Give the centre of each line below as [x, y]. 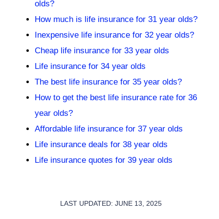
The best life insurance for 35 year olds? [108, 82]
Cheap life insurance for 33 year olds [102, 51]
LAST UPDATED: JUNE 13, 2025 [111, 203]
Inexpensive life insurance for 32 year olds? [114, 35]
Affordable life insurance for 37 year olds [109, 129]
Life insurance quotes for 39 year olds [104, 160]
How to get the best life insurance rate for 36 [116, 98]
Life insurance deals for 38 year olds [101, 145]
